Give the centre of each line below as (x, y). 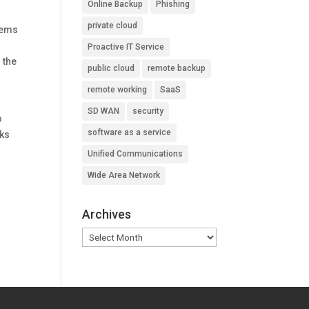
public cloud (111, 68)
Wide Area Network (124, 175)
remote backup (177, 68)
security (148, 111)
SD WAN (104, 111)
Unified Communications (136, 154)
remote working (118, 90)
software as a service (130, 132)
